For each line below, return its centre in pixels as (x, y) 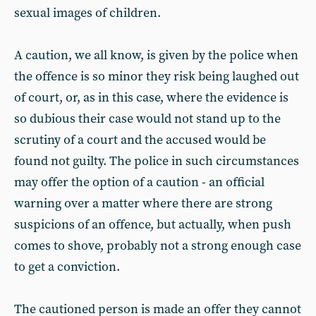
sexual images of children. (87, 13)
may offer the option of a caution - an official (139, 182)
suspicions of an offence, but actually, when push (153, 225)
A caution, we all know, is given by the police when (156, 55)
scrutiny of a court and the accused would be (140, 140)
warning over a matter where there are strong (143, 203)
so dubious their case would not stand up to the (147, 119)
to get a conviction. (67, 267)
